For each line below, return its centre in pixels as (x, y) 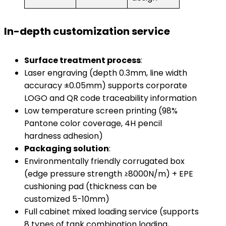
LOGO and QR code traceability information (110, 98)
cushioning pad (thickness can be (91, 186)
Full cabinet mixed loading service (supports (111, 212)
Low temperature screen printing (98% (101, 111)
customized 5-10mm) (67, 199)
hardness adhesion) (64, 136)
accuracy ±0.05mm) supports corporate (106, 86)
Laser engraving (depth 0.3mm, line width (106, 73)
